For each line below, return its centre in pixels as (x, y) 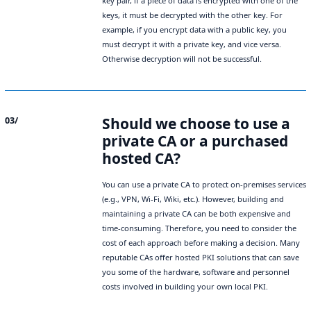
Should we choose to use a (196, 124)
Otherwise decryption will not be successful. (182, 59)
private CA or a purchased (195, 141)
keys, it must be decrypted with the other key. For (192, 15)
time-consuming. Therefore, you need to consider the (199, 228)
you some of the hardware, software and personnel (196, 272)
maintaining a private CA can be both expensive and (196, 214)
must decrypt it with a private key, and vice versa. (192, 44)
